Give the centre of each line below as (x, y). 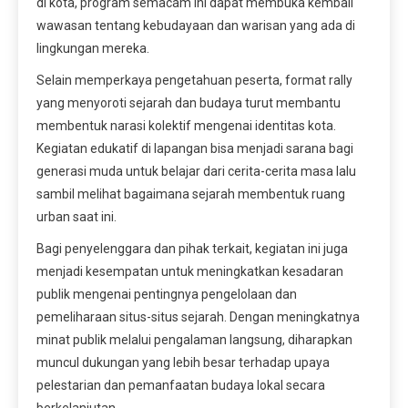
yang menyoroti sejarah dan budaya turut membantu (189, 102)
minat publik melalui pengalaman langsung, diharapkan (194, 339)
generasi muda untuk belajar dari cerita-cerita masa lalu (196, 171)
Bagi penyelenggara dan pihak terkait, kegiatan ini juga (192, 248)
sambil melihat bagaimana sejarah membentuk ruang (191, 194)
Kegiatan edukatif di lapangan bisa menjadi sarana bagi (195, 148)
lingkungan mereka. (93, 48)
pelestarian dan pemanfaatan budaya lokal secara (181, 385)
